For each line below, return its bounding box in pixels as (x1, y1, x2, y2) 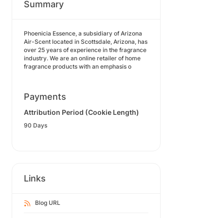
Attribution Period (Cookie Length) (24, 108, 139, 116)
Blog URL (35, 199, 60, 206)
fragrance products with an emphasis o (24, 63, 131, 70)
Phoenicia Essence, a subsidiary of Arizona (24, 30, 142, 37)
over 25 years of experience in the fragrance (24, 46, 146, 54)
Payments (24, 91, 66, 102)
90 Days (24, 122, 47, 129)
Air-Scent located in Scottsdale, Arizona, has (24, 38, 147, 45)
